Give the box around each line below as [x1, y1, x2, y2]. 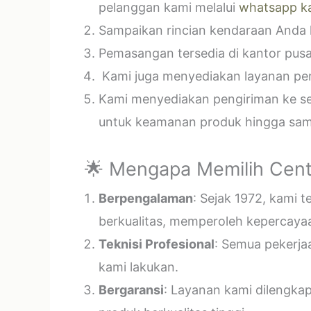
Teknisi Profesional [99, 237, 215, 251]
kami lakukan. [99, 260, 178, 274]
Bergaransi [99, 283, 164, 297]
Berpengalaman [99, 191, 193, 205]
